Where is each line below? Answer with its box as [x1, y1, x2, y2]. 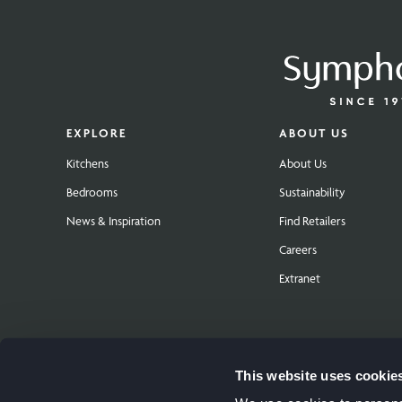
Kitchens [66, 156, 109, 171]
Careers [278, 242, 317, 258]
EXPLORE [66, 126, 127, 141]
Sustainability [278, 185, 345, 200]
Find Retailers [278, 214, 345, 229]
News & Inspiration [66, 214, 161, 229]
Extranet [278, 271, 320, 286]
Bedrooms [66, 185, 118, 200]
